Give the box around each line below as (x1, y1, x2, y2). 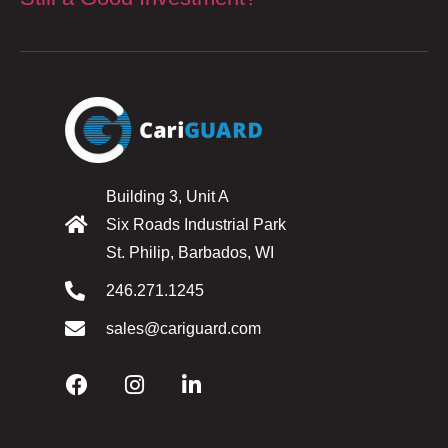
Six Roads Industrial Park (106, 216, 286, 234)
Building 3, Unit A (106, 188, 229, 206)
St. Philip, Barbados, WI (106, 244, 274, 262)
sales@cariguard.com (106, 320, 261, 338)
